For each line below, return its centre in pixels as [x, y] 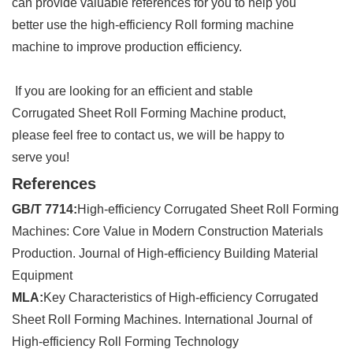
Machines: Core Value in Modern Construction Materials [167, 232]
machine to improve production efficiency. [127, 47]
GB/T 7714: [45, 210]
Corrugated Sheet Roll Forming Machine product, [149, 113]
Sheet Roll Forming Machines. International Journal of [162, 320]
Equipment [42, 276]
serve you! [41, 158]
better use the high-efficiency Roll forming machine [153, 25]
